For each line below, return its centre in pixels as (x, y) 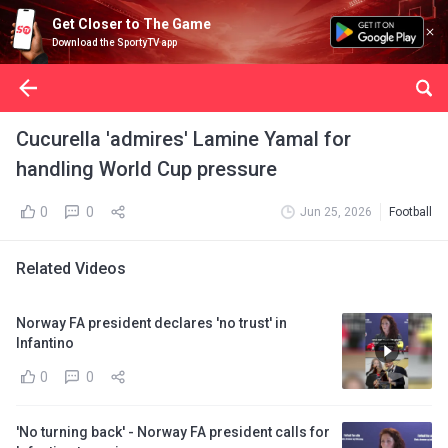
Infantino (45, 343)
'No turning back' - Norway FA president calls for (173, 432)
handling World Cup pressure (146, 169)
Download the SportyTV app (114, 42)
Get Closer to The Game (131, 24)
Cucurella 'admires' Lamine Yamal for (183, 139)
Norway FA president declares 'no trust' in (151, 323)
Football (410, 212)
